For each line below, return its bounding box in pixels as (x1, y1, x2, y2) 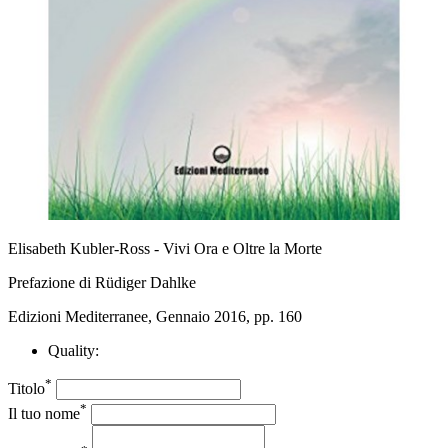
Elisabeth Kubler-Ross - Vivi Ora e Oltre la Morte (8, 240, 322, 258)
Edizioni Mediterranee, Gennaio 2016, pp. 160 (8, 308, 302, 326)
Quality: (48, 342, 99, 360)
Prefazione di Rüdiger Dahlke (8, 274, 196, 292)
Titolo (8, 380, 45, 398)
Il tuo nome (8, 404, 80, 422)
